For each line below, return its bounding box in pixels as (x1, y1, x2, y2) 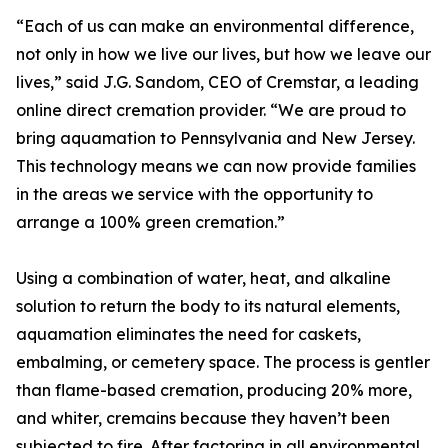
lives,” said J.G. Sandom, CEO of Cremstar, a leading (16, 72, 419, 93)
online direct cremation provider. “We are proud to (16, 100, 406, 121)
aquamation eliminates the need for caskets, (16, 324, 361, 345)
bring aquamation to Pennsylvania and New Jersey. (16, 128, 415, 149)
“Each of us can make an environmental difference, (16, 16, 414, 37)
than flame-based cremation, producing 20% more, (16, 380, 412, 401)
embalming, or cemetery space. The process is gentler (16, 352, 430, 373)
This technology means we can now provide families (16, 156, 416, 177)
